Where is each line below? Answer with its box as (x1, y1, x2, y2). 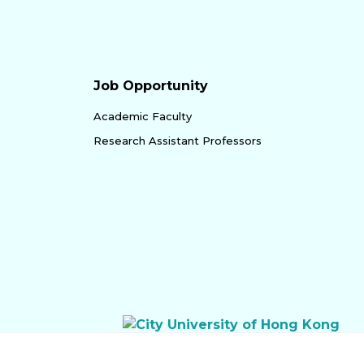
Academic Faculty (93, 109, 192, 123)
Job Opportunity (93, 77, 208, 93)
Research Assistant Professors (93, 133, 262, 147)
